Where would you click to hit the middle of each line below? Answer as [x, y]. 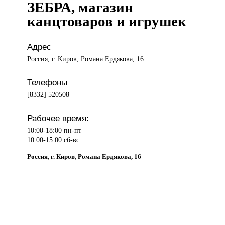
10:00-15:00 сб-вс [53, 139]
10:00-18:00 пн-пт [54, 130]
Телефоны [47, 82]
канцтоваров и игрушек [107, 21]
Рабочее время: [58, 118]
